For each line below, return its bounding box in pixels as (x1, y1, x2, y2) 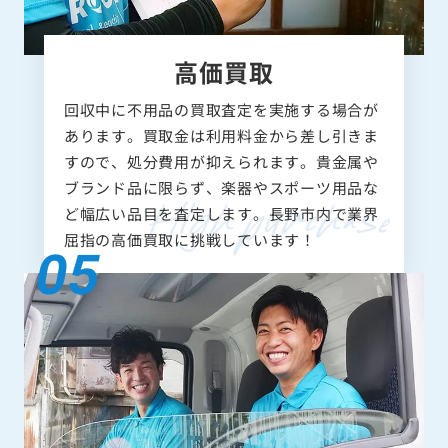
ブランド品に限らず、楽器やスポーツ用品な (63, 177, 379, 199)
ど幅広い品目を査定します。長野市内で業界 (63, 203, 379, 225)
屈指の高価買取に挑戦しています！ (63, 229, 316, 251)
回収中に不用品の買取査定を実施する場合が (63, 99, 379, 121)
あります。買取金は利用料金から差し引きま (63, 125, 379, 147)
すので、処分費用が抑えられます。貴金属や (63, 151, 379, 173)
